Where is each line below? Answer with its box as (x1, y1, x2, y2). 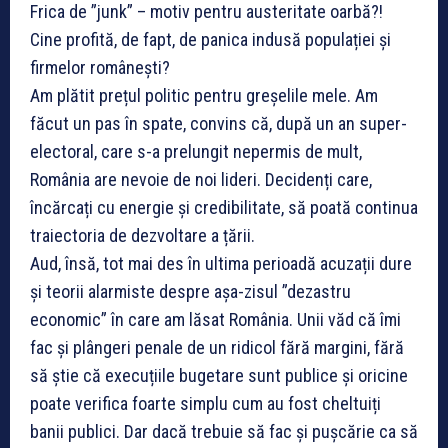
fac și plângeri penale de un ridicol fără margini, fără (30, 337, 404, 359)
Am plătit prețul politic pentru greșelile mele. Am (30, 85, 378, 107)
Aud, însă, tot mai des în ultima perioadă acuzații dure (30, 253, 412, 275)
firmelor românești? (30, 57, 170, 79)
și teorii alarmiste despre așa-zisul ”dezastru (30, 281, 351, 303)
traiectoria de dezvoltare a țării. (30, 225, 255, 247)
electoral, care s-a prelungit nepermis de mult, (30, 141, 362, 163)
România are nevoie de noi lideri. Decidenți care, (30, 169, 372, 191)
